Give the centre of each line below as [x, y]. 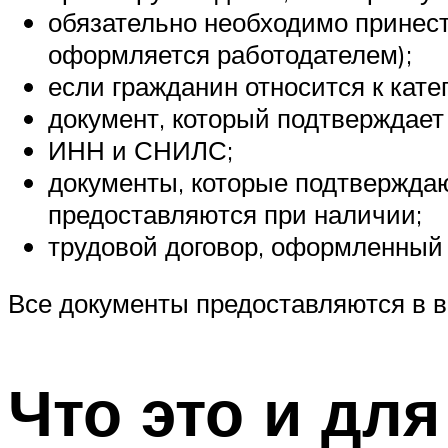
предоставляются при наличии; [235, 213]
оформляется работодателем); [230, 53]
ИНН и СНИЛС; [140, 149]
